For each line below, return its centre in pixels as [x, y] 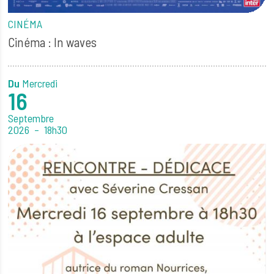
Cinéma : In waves [53, 42]
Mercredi [40, 83]
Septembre [31, 118]
